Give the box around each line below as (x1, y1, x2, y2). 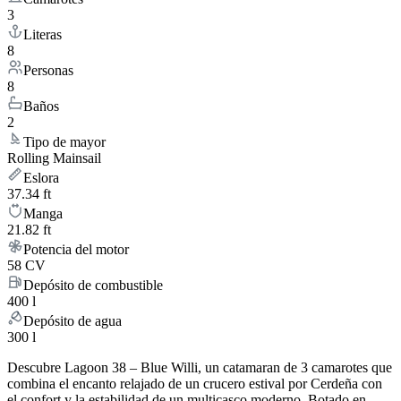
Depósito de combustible (23, 277, 163, 294)
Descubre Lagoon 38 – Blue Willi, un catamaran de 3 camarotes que (7, 360, 392, 376)
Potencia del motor (23, 242, 129, 258)
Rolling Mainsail (7, 150, 101, 166)
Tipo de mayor (23, 134, 106, 150)
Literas (23, 27, 62, 43)
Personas (23, 63, 73, 79)
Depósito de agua (23, 313, 122, 329)
